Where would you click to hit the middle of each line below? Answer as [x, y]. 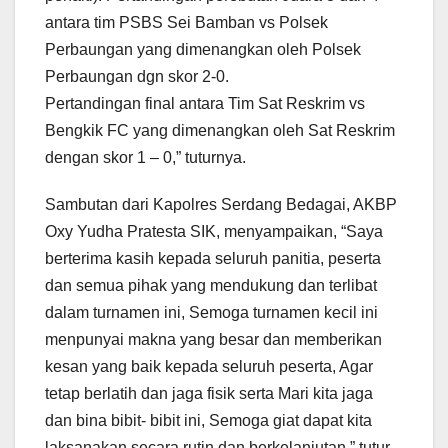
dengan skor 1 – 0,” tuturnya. [145, 157]
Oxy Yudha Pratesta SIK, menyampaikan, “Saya [214, 231]
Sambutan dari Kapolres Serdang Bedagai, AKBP [221, 204]
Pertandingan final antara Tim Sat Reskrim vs [205, 103]
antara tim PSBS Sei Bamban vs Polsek [186, 22]
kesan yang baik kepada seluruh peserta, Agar [209, 366]
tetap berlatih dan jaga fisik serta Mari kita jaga [209, 393]
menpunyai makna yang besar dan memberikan [213, 339]
